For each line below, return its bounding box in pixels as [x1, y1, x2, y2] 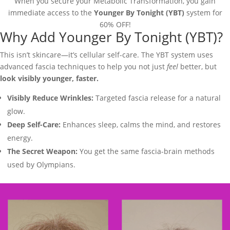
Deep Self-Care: [7, 120, 61, 129]
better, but [178, 62, 217, 71]
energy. [7, 133, 33, 143]
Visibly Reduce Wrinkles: [7, 93, 93, 103]
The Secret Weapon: [7, 146, 78, 156]
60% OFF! [99, 20, 131, 29]
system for [184, 8, 222, 17]
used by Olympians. [7, 160, 75, 169]
